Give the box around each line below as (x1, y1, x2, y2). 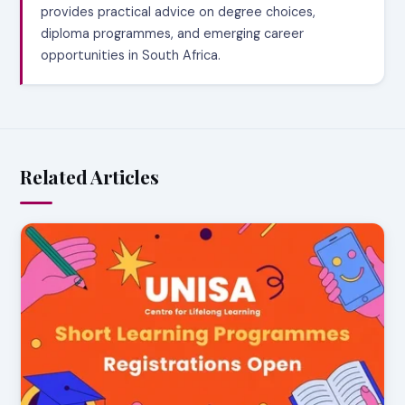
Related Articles (20, 164, 159, 190)
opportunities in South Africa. (41, 47, 221, 64)
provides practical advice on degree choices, (41, 4, 316, 21)
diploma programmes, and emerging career (41, 25, 305, 42)
